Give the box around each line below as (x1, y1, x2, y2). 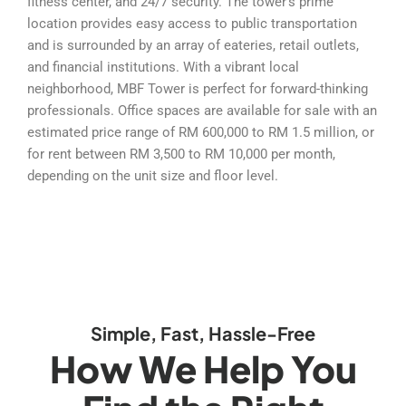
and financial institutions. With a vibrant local (27, 58, 299, 75)
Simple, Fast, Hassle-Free (91, 322, 315, 345)
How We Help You (49, 345, 357, 392)
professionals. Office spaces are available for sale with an (27, 101, 377, 119)
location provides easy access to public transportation (27, 14, 357, 32)
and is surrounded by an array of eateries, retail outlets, (27, 36, 359, 53)
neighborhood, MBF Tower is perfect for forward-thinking (27, 80, 368, 97)
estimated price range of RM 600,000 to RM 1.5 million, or (27, 123, 374, 140)
